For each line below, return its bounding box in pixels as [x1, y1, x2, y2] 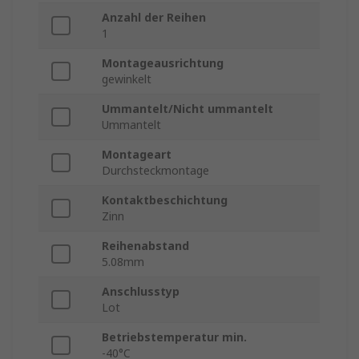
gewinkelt [102, 71, 151, 87]
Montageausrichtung [102, 55, 224, 71]
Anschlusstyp [102, 284, 179, 300]
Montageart [102, 147, 171, 163]
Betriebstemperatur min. [102, 329, 247, 345]
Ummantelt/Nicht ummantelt [102, 101, 273, 117]
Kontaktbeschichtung [102, 192, 228, 208]
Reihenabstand [102, 238, 189, 254]
